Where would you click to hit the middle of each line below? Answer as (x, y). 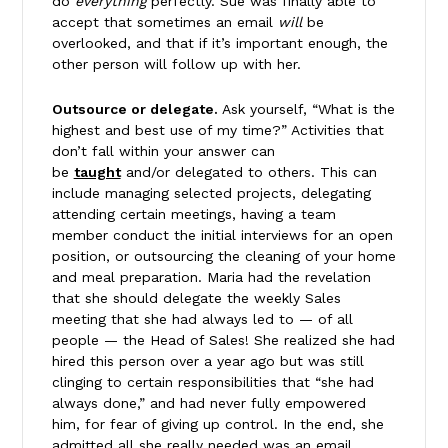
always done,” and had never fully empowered (208, 402)
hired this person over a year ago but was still (207, 360)
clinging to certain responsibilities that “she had (212, 381)
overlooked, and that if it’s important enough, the (219, 42)
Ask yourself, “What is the (308, 108)
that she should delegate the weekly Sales (196, 297)
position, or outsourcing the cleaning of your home (223, 255)
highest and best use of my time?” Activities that (217, 129)
